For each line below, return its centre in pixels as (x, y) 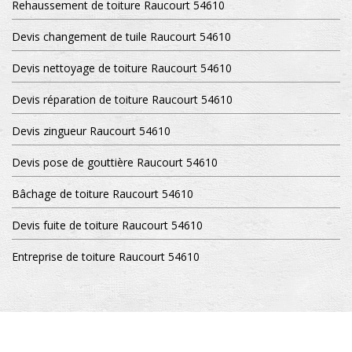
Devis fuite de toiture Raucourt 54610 (107, 225)
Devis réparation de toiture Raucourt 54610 (122, 99)
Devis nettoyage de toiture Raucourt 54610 (122, 68)
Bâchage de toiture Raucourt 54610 (103, 193)
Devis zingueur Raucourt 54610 (91, 130)
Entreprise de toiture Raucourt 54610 (106, 256)
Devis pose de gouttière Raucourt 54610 (115, 162)
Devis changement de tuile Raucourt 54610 (121, 36)
